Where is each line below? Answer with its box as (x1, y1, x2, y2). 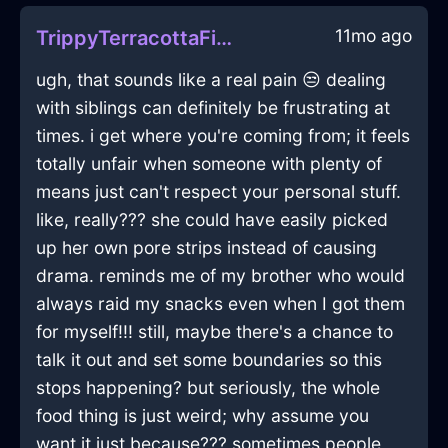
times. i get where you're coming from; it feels (36, 125, 410, 147)
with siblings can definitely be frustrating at (36, 97, 390, 119)
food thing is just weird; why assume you (36, 405, 369, 427)
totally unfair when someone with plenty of (36, 153, 382, 175)
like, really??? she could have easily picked (36, 209, 388, 231)
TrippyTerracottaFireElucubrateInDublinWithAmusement (216, 26, 232, 51)
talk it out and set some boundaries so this (36, 349, 382, 371)
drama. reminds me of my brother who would (36, 265, 405, 287)
